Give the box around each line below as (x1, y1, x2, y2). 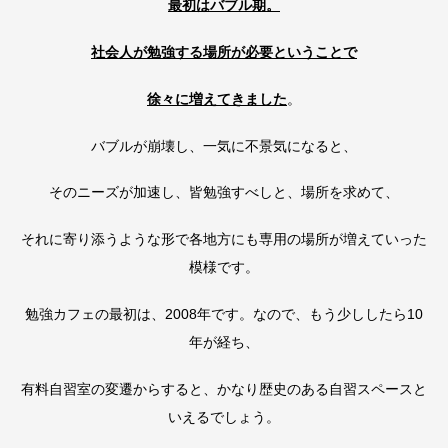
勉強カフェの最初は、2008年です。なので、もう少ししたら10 (25, 306, 423, 323)
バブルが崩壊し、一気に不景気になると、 (91, 137, 357, 154)
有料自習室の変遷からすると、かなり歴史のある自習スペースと (21, 380, 427, 397)
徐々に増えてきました (147, 90, 287, 107)
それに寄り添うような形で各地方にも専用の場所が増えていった (21, 231, 427, 248)
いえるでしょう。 (168, 408, 280, 425)
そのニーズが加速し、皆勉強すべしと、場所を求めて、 (49, 184, 399, 201)
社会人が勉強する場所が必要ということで (91, 44, 357, 61)
